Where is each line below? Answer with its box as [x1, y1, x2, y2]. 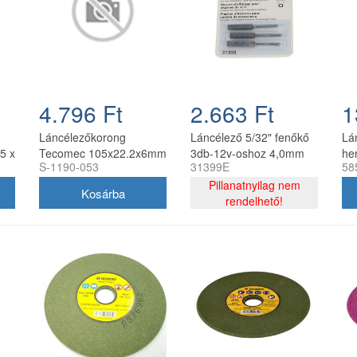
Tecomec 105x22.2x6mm [39, 145, 167, 162]
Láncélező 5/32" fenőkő [190, 129, 309, 146]
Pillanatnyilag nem [208, 177, 300, 194]
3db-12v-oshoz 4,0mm [190, 145, 304, 162]
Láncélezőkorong [39, 129, 126, 146]
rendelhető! [226, 193, 283, 210]
